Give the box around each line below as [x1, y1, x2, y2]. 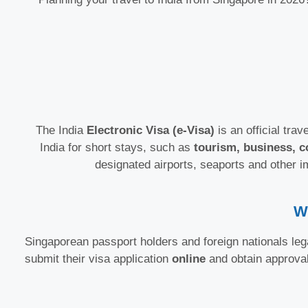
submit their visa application [25, 252, 172, 266]
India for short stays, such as [39, 140, 194, 154]
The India [35, 123, 87, 137]
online [172, 252, 206, 266]
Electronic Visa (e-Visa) [86, 123, 214, 137]
